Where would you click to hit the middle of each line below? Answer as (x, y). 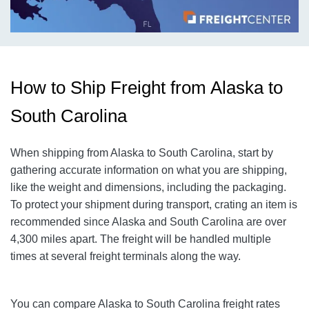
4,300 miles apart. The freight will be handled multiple (141, 239)
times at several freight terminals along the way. (126, 257)
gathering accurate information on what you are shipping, (149, 170)
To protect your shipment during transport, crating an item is (154, 205)
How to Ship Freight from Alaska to (147, 88)
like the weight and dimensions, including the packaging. (148, 188)
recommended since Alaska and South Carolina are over (148, 222)
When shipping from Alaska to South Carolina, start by (142, 153)
